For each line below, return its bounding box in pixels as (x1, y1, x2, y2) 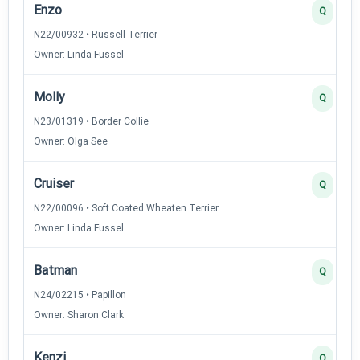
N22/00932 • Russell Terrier (34, 28, 157, 40)
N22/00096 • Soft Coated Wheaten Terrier (34, 202, 219, 214)
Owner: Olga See (34, 135, 108, 147)
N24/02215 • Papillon (34, 288, 126, 301)
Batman (34, 262, 77, 278)
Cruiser (34, 175, 74, 191)
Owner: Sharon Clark (34, 309, 124, 321)
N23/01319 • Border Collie (34, 115, 149, 127)
